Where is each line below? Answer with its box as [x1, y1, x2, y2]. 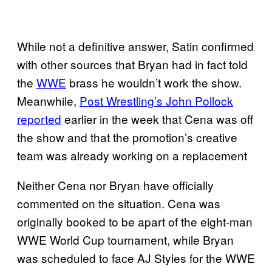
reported [17, 110, 61, 127]
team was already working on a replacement [17, 146, 247, 163]
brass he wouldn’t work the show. [66, 73, 242, 90]
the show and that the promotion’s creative [17, 128, 237, 145]
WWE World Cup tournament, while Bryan [17, 231, 234, 248]
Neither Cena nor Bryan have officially [17, 176, 214, 193]
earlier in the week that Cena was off [61, 110, 253, 127]
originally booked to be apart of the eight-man [17, 212, 253, 229]
